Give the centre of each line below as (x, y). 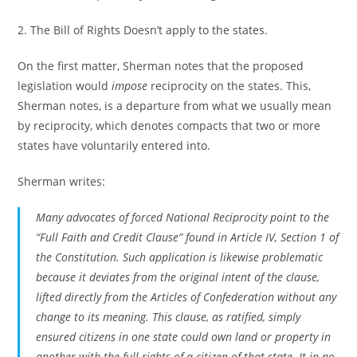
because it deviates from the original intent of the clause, (178, 277)
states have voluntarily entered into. (114, 145)
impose (130, 86)
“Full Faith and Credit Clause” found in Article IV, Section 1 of (188, 237)
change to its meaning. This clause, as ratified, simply (169, 317)
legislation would (65, 86)
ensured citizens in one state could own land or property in (184, 337)
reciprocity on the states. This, (229, 86)
